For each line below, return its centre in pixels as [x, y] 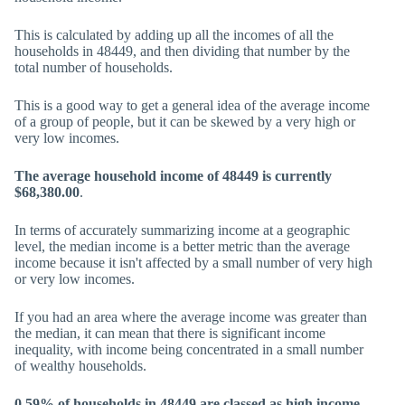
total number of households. [94, 67]
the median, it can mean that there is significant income [170, 333]
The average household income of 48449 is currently [173, 176]
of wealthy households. [80, 366]
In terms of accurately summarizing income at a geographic [182, 230]
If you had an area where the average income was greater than [191, 317]
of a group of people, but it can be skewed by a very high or [185, 122]
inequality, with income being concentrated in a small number [189, 349]
